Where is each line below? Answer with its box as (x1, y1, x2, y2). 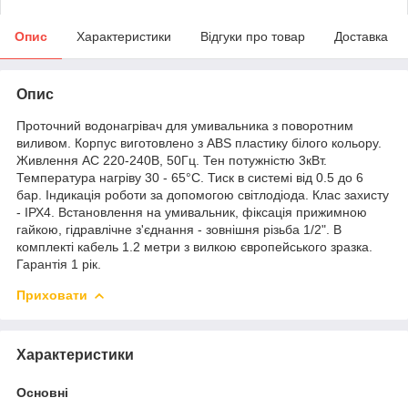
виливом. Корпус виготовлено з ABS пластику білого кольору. (16, 135, 382, 150)
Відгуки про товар (200, 28, 305, 44)
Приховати (16, 287, 87, 302)
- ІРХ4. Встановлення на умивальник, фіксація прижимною (16, 204, 367, 219)
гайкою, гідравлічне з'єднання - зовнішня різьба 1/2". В (16, 221, 342, 237)
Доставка (334, 28, 388, 44)
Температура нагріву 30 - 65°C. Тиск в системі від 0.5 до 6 (16, 169, 363, 185)
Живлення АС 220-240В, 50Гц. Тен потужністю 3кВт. (16, 152, 327, 168)
